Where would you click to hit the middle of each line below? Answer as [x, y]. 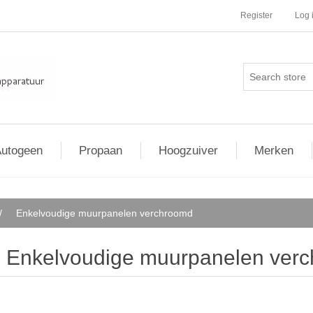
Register [256, 15]
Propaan [101, 151]
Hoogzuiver [188, 151]
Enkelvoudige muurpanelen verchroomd [104, 213]
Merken [274, 151]
